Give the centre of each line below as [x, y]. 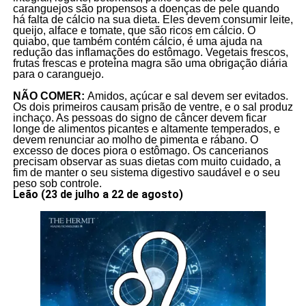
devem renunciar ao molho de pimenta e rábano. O [135, 139]
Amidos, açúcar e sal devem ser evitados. [187, 96]
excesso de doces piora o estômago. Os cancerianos [140, 150]
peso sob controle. [57, 183]
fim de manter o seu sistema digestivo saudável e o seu [146, 172]
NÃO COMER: [50, 96]
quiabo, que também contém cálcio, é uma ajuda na [137, 41]
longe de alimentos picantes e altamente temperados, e [146, 128]
